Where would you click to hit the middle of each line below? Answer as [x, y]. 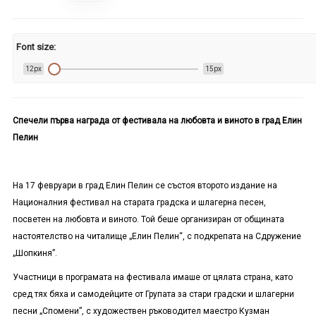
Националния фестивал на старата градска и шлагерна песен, [139, 203]
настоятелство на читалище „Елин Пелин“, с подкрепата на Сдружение [157, 237]
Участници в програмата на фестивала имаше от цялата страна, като [152, 278]
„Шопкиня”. [35, 254]
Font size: [36, 47]
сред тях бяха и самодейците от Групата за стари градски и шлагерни [153, 294]
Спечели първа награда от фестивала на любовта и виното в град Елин [157, 121]
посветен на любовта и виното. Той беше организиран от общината [148, 220]
